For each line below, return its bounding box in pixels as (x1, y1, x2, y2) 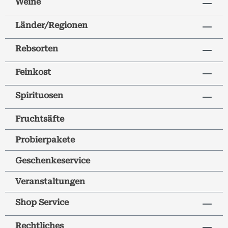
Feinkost (15, 67, 51, 77)
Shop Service (15, 197, 69, 208)
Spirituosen (15, 91, 63, 101)
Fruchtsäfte (15, 114, 64, 124)
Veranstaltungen (15, 177, 85, 187)
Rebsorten (15, 44, 58, 54)
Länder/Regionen (15, 20, 88, 31)
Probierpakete (15, 135, 75, 145)
